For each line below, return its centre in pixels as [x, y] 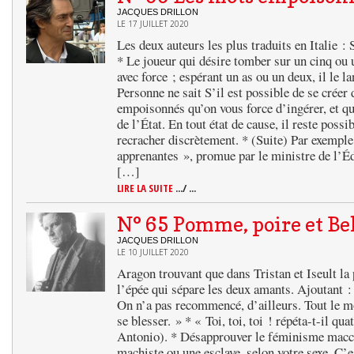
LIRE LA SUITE [146, 188]
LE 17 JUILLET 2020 [153, 24]
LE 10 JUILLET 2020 [153, 252]
